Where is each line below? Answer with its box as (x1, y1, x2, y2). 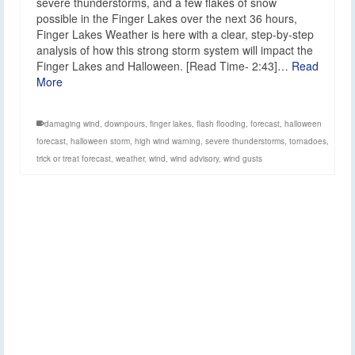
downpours (105, 118, 145, 130)
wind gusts (223, 153, 262, 165)
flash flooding (197, 118, 246, 130)
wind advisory (170, 153, 219, 165)
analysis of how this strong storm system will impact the (36, 42, 313, 59)
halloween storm (71, 136, 130, 147)
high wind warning (135, 136, 200, 147)
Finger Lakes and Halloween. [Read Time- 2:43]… (36, 58, 292, 74)
